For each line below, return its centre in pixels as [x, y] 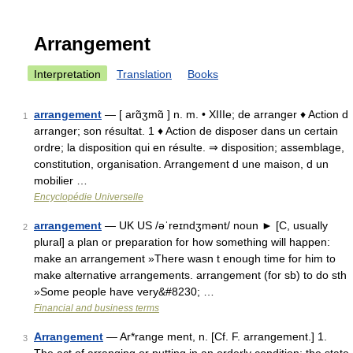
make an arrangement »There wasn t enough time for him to [185, 258]
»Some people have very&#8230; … [124, 292]
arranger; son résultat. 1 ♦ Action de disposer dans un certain [186, 131]
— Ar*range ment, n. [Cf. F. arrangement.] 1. [215, 336]
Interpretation [67, 74]
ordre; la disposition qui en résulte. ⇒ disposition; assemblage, [189, 147]
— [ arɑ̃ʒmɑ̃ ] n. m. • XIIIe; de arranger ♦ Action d [225, 114]
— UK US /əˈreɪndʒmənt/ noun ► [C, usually [215, 225]
